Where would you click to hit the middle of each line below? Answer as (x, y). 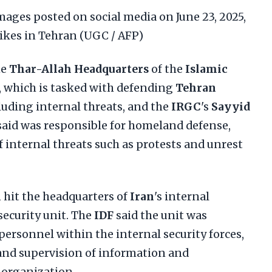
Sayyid (231, 107)
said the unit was (160, 216)
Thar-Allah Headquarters (79, 69)
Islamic (206, 69)
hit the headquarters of (66, 197)
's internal (182, 197)
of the (167, 69)
